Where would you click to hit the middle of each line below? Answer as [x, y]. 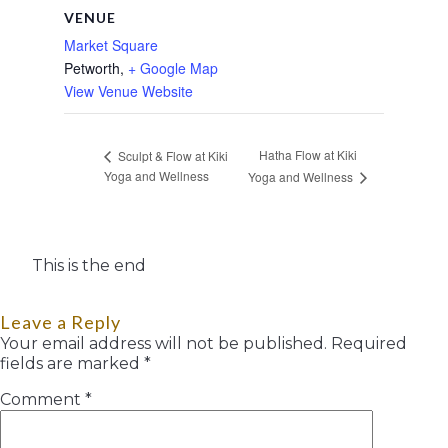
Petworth [92, 67]
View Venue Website [128, 90]
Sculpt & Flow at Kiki [171, 155]
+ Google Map [173, 67]
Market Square [111, 44]
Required [369, 343]
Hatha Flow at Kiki [307, 155]
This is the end [89, 265]
